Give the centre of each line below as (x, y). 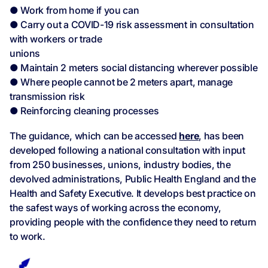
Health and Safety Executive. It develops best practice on (133, 194)
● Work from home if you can (74, 10)
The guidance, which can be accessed (95, 136)
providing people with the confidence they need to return (133, 222)
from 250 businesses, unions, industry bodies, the (120, 165)
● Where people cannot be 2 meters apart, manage (121, 82)
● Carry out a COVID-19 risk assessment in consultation (132, 25)
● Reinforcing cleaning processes (84, 111)
